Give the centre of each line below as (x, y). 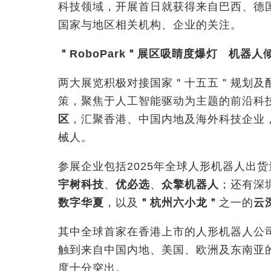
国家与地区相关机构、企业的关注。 (150, 25)
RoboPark (98, 54)
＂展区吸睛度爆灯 (172, 54)
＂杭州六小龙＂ (179, 203)
